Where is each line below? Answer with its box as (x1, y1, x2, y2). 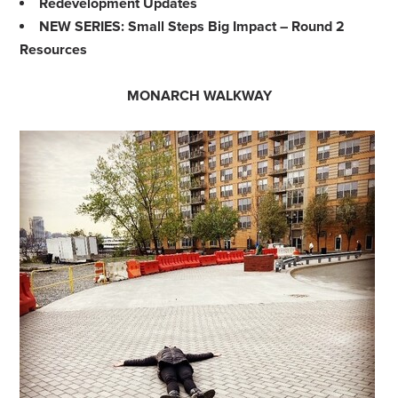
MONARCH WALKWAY (126, 87, 272, 105)
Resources (20, 41, 88, 59)
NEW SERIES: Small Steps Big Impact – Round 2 (39, 18, 346, 36)
